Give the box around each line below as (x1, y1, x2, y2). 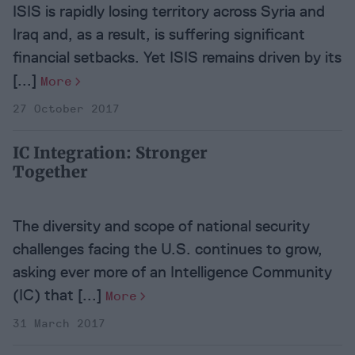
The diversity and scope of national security (13, 216, 310, 236)
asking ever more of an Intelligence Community (13, 262, 332, 282)
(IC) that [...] (13, 285, 105, 305)
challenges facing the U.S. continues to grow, (13, 239, 323, 259)
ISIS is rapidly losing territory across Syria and (13, 2, 325, 21)
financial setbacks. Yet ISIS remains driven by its (13, 48, 342, 67)
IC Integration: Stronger (13, 143, 208, 163)
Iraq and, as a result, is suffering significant (13, 25, 305, 44)
